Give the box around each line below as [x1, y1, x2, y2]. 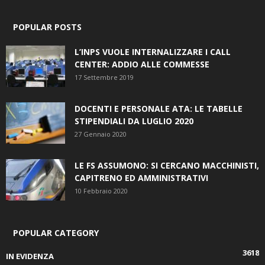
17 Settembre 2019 [75, 73, 134, 82]
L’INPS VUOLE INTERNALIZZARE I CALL [75, 46, 231, 57]
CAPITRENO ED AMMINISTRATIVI [75, 172, 208, 183]
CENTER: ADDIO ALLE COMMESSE [75, 59, 209, 70]
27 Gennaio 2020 [75, 130, 127, 138]
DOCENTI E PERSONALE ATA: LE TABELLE [75, 103, 243, 114]
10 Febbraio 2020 [75, 186, 128, 195]
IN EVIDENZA [6, 251, 54, 261]
